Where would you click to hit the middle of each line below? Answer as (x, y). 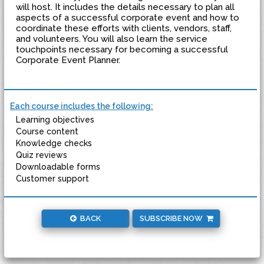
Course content (47, 131)
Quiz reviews (42, 155)
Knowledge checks (54, 143)
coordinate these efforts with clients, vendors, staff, (124, 28)
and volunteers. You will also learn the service (112, 39)
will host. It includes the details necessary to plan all (125, 7)
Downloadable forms (58, 167)
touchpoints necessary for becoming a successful (122, 49)
